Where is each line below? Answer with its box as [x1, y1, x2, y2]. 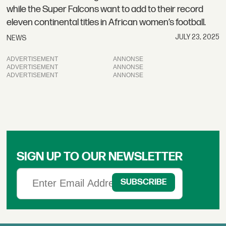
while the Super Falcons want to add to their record [7, 3, 204, 15]
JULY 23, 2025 [175, 32, 219, 41]
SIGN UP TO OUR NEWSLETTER [17, 149, 183, 164]
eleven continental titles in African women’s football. [7, 16, 206, 28]
